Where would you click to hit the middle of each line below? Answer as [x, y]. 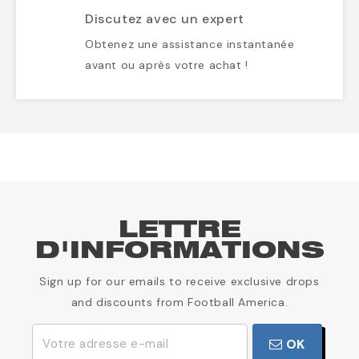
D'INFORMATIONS [179, 252]
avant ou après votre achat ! [167, 65]
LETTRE [179, 232]
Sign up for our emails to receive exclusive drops [179, 282]
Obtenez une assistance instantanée [190, 44]
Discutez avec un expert [165, 19]
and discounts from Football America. [179, 303]
